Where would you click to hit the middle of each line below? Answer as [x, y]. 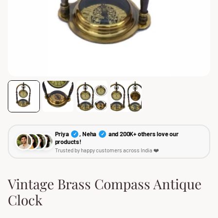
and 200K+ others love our [143, 134]
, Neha [89, 134]
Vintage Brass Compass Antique [105, 184]
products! [68, 141]
